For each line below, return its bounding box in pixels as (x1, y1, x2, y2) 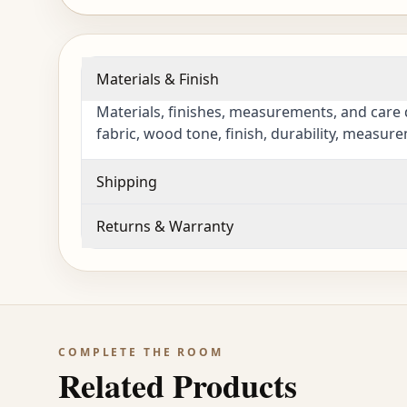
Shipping (96, 172, 157, 193)
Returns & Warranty (96, 216, 233, 237)
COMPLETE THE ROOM (58, 344, 223, 361)
